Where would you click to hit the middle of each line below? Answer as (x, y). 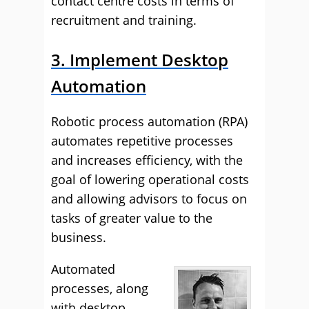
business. (79, 237)
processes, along (100, 288)
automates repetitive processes (142, 141)
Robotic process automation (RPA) (149, 121)
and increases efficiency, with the (147, 160)
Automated (83, 269)
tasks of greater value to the (132, 218)
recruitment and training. (124, 20)
